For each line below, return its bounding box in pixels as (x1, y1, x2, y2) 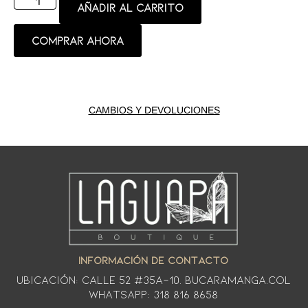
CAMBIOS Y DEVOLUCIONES (88, 104, 220, 115)
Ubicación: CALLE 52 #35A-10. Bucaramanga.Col (16, 272, 291, 286)
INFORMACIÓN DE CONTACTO (78, 253, 228, 266)
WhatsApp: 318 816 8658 (89, 287, 218, 301)
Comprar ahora (32, 33, 124, 47)
